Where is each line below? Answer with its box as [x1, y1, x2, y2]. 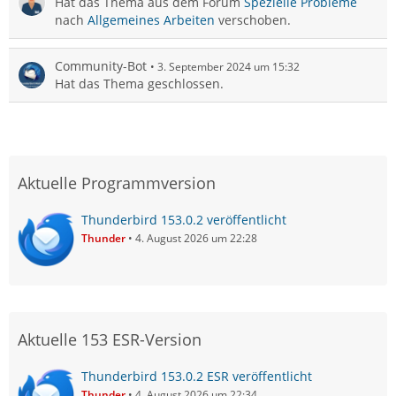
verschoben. [215, 11, 291, 28]
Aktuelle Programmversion [18, 172, 216, 194]
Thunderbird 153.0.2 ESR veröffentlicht [81, 368, 312, 385]
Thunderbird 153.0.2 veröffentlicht [81, 211, 286, 228]
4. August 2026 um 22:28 [135, 231, 257, 246]
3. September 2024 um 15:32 [157, 59, 300, 74]
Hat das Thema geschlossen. [55, 75, 224, 92]
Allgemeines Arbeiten [88, 11, 215, 28]
